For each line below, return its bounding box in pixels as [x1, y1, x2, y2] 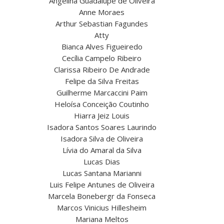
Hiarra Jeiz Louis [74, 110, 130, 121]
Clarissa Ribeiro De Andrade [53, 64, 150, 75]
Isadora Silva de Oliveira [60, 133, 143, 144]
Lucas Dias [83, 156, 120, 167]
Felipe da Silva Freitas [64, 76, 139, 86]
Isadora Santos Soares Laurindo [47, 122, 157, 132]
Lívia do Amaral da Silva [62, 145, 141, 155]
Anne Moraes [79, 7, 125, 17]
